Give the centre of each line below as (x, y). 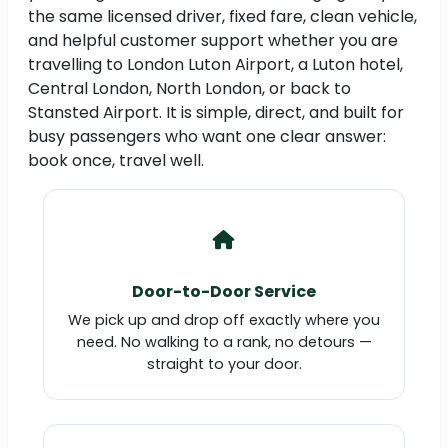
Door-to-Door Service (224, 292)
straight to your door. (224, 364)
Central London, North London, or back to (189, 89)
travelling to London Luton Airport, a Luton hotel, (215, 65)
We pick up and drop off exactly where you (224, 320)
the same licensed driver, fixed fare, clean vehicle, (222, 17)
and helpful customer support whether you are (213, 41)
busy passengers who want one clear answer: (207, 137)
